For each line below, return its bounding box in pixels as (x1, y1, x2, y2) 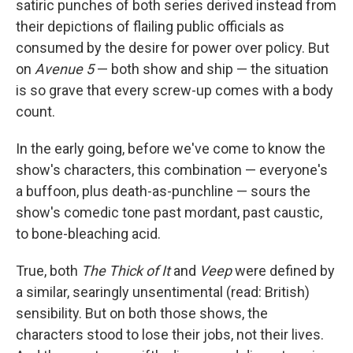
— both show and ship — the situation (94, 61, 329, 78)
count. (16, 103, 55, 121)
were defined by (235, 262, 335, 280)
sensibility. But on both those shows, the (16, 305, 268, 322)
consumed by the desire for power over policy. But (16, 39, 329, 57)
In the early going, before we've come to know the (16, 140, 325, 158)
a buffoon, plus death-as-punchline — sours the (16, 183, 310, 200)
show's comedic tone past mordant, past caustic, (16, 204, 322, 221)
